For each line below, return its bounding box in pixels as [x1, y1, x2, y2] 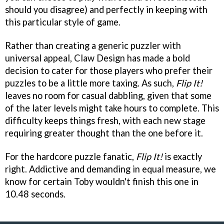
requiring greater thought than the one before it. [5, 127, 203, 138]
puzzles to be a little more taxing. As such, [5, 77, 176, 88]
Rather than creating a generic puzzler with [5, 39, 181, 51]
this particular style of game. [5, 16, 120, 27]
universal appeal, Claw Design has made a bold [5, 52, 190, 63]
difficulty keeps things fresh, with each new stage [5, 114, 205, 126]
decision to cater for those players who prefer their [5, 64, 212, 76]
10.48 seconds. [5, 188, 65, 199]
